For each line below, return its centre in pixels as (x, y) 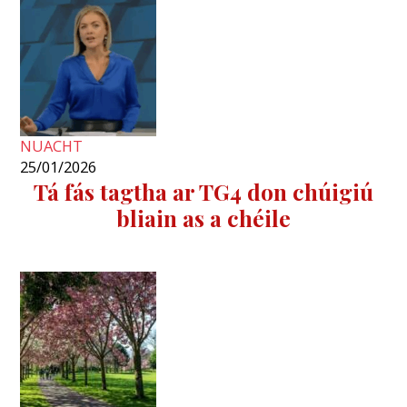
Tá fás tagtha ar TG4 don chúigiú (203, 191)
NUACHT (52, 146)
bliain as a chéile (203, 217)
